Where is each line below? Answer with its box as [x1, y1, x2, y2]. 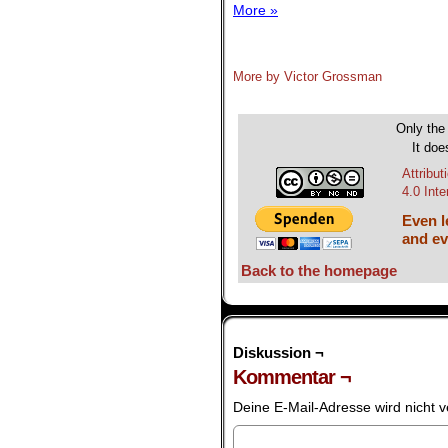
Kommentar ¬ [233, 366, 351, 389]
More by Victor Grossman [233, 69, 382, 85]
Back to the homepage [241, 262, 397, 280]
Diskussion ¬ [233, 344, 324, 362]
